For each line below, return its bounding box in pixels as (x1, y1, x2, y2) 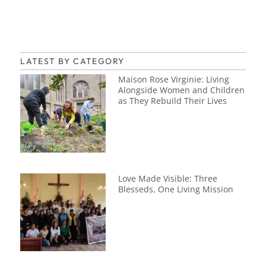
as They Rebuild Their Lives (118, 95, 227, 107)
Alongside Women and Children (118, 84, 245, 96)
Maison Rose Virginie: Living (118, 74, 230, 85)
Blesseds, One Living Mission (118, 183, 234, 195)
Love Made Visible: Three (118, 172, 218, 184)
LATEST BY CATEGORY (20, 56, 125, 67)
